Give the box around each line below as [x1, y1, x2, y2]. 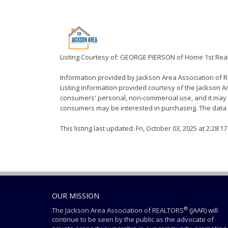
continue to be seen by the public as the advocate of [52, 215, 214, 224]
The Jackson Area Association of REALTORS [52, 206, 184, 215]
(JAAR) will [188, 206, 218, 215]
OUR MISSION [52, 191, 99, 201]
